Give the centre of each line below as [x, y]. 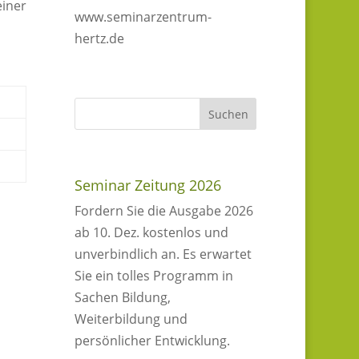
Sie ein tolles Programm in [154, 276]
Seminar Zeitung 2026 [148, 185]
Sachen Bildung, [123, 297]
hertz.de [100, 39]
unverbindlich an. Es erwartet [163, 254]
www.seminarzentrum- [143, 17]
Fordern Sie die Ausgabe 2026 [164, 211]
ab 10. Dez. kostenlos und [152, 232]
